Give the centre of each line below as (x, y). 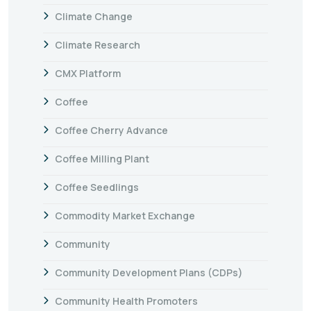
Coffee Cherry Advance (111, 130)
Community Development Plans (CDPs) (149, 272)
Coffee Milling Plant (102, 158)
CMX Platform (88, 73)
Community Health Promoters (126, 301)
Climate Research (98, 44)
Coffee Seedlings (97, 187)
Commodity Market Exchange (125, 215)
